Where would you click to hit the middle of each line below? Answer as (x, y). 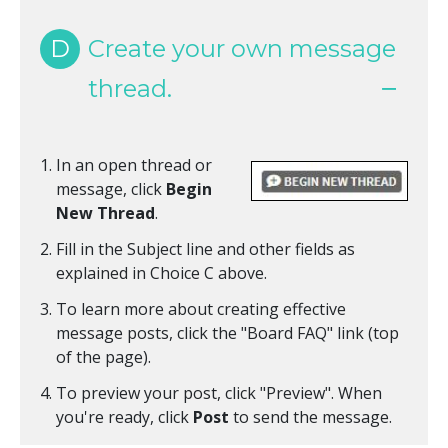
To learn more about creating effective (201, 309)
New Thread (105, 213)
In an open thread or (134, 165)
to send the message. (310, 417)
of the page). (103, 357)
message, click (111, 189)
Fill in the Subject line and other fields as (205, 249)
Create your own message (242, 49)
